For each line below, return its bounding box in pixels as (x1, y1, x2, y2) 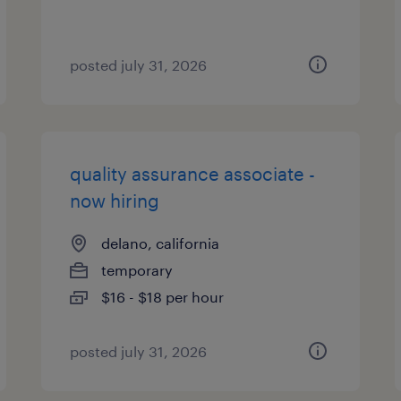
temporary (101, 261, 174, 278)
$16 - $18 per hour (101, 288, 225, 305)
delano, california (101, 235, 220, 252)
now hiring (70, 190, 160, 211)
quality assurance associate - (70, 163, 316, 184)
